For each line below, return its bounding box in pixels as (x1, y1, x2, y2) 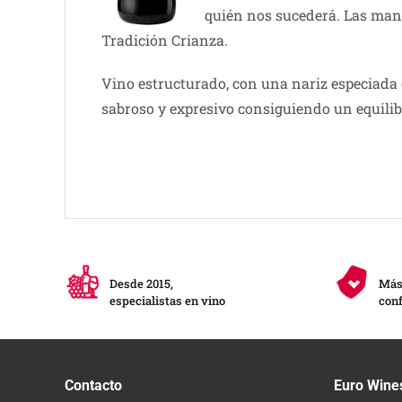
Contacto (65, 376, 122, 394)
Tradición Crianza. (100, 31, 228, 50)
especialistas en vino (109, 293, 225, 310)
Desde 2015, (109, 275, 173, 293)
